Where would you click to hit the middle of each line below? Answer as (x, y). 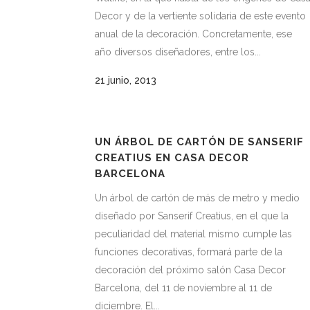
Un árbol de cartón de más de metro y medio (197, 198)
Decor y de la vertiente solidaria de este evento (200, 16)
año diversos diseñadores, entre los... (178, 52)
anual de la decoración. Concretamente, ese (193, 34)
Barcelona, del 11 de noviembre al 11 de (183, 288)
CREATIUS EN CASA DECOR (172, 158)
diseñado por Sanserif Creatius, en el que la (192, 216)
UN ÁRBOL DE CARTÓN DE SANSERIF (199, 142)
